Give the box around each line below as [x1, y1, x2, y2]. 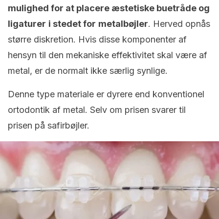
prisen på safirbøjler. [8, 120, 89, 131]
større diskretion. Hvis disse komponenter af [8, 34, 187, 44]
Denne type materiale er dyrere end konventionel [8, 89, 204, 99]
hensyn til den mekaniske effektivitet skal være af [8, 50, 207, 60]
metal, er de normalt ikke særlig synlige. [8, 66, 168, 76]
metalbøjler [98, 19, 148, 29]
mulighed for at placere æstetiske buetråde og [8, 3, 210, 13]
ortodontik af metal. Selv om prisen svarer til [8, 105, 186, 115]
